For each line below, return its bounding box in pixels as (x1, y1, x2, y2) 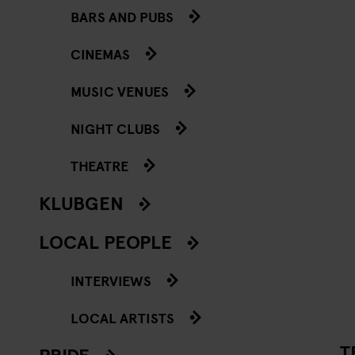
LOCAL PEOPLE (39, 227, 172, 254)
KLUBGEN (39, 189, 124, 216)
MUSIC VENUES (71, 80, 169, 101)
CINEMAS (71, 43, 130, 63)
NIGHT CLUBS (71, 117, 160, 138)
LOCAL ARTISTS (71, 307, 174, 327)
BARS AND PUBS (71, 6, 174, 26)
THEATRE (71, 155, 128, 175)
